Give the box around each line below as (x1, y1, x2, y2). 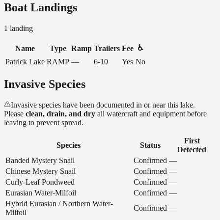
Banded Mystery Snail (5, 156, 75, 165)
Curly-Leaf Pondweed (5, 178, 75, 187)
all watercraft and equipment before (95, 110, 207, 118)
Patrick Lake (5, 57, 45, 66)
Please (4, 110, 24, 118)
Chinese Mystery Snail (5, 167, 76, 176)
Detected (177, 145, 206, 154)
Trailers (94, 44, 120, 53)
